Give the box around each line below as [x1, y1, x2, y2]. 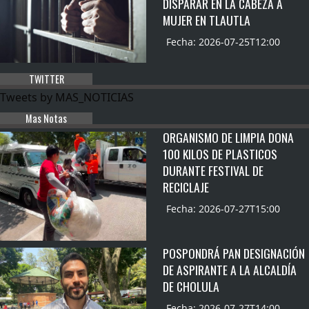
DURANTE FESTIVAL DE [163, 161, 263, 180]
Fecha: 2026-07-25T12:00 [166, 35, 280, 49]
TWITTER [28, 72, 64, 87]
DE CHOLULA [163, 277, 219, 295]
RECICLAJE [163, 178, 209, 197]
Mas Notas [26, 111, 68, 126]
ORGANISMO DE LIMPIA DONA [163, 128, 294, 147]
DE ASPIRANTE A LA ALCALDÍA [163, 260, 297, 279]
